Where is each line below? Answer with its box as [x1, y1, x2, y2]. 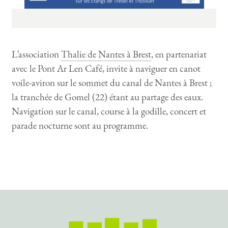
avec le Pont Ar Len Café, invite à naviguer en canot [12, 62, 201, 75]
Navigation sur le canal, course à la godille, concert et [12, 104, 207, 118]
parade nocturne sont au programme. [12, 119, 149, 132]
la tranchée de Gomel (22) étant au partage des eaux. [12, 90, 204, 103]
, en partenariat [151, 47, 207, 61]
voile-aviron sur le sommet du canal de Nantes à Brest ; [12, 76, 212, 89]
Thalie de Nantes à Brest [61, 47, 152, 61]
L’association [12, 47, 62, 61]
